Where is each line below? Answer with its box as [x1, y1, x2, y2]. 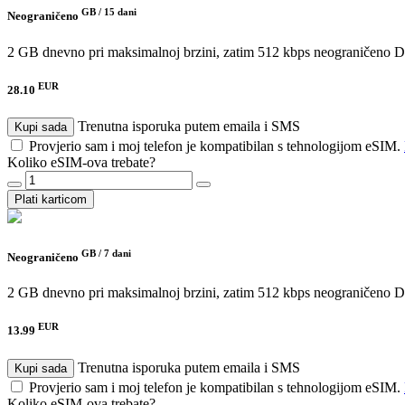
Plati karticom [14, 193, 87, 207]
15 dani [104, 6, 137, 18]
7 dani [104, 247, 131, 259]
